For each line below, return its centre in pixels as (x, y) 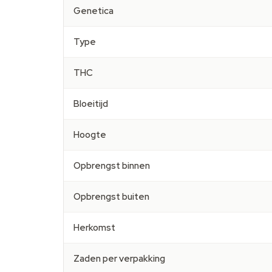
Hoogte (90, 135)
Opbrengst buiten (111, 197)
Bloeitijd (91, 104)
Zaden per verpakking (119, 259)
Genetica (93, 11)
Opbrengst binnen (112, 166)
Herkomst (94, 228)
